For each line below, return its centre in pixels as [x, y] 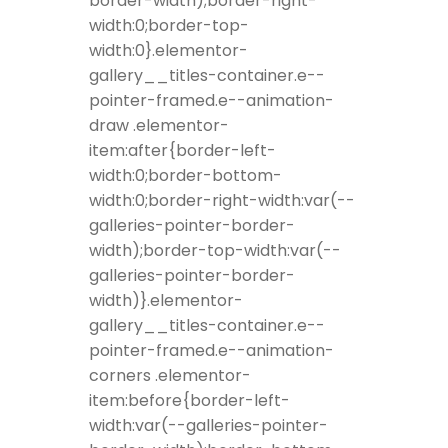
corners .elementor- [170, 376]
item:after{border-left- [182, 151]
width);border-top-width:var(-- [215, 251]
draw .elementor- [159, 126]
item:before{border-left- [189, 401]
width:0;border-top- [169, 26]
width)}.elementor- [166, 301]
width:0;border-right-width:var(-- [222, 201]
